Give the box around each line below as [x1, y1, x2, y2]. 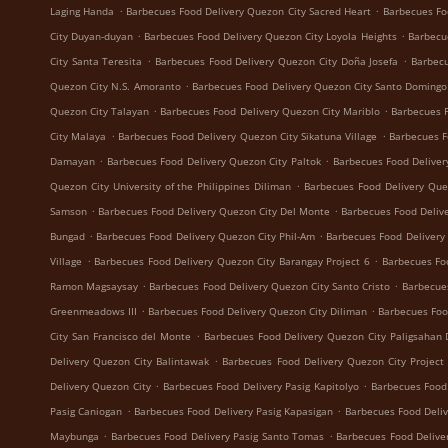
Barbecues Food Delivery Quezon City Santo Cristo [149, 279, 391, 293]
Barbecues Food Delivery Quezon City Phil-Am [96, 229, 315, 243]
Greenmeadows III [50, 304, 138, 318]
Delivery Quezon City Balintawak [50, 354, 210, 368]
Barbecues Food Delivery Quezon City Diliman [148, 304, 368, 318]
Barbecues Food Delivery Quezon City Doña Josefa [154, 54, 399, 68]
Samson [50, 204, 87, 218]
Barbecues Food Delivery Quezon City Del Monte [98, 204, 330, 218]
